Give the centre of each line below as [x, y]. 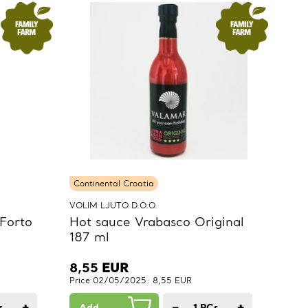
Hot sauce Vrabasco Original [157, 222]
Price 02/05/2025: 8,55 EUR [131, 280]
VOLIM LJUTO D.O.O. [113, 206]
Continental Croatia [114, 184]
